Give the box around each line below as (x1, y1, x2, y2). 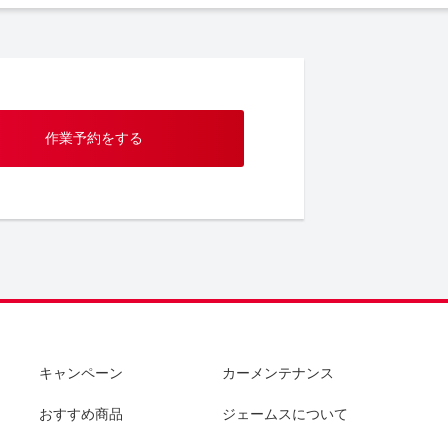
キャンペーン (39, 364, 123, 381)
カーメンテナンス (221, 364, 334, 381)
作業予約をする (45, 129, 143, 146)
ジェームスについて (221, 405, 348, 422)
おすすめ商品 (39, 405, 123, 422)
